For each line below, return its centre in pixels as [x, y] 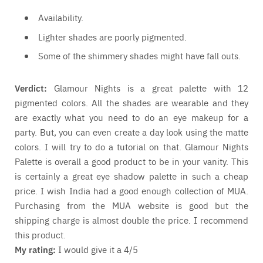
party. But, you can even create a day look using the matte [131, 132]
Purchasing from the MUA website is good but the [131, 205]
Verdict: [31, 88]
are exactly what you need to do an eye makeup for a [131, 117]
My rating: [35, 249]
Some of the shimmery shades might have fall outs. [139, 56]
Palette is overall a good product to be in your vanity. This [131, 161]
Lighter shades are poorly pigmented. [112, 36]
